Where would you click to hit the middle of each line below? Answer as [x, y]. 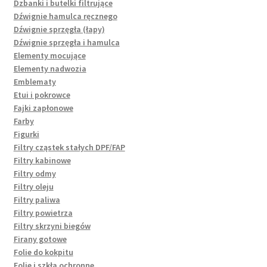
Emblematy [35, 81]
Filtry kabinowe [42, 160]
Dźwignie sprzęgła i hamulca [66, 42]
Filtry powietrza [43, 212]
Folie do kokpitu [43, 252]
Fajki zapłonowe [43, 108]
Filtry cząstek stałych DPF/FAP [69, 147]
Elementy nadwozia [50, 68]
